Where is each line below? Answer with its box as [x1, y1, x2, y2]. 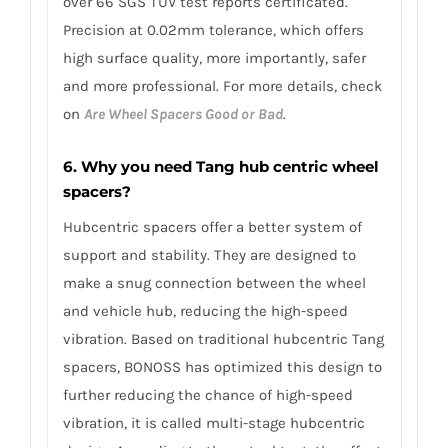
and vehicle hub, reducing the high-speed [62, 301, 348, 320]
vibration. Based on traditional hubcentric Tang [62, 329, 384, 348]
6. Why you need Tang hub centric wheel [62, 156, 379, 176]
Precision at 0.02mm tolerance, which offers [62, 21, 364, 40]
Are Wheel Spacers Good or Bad [83, 105, 283, 124]
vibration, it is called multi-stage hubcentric [62, 413, 365, 432]
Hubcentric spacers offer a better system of [62, 217, 362, 236]
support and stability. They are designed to [62, 245, 356, 264]
